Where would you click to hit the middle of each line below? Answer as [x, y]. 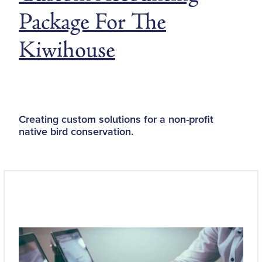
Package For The [92, 22]
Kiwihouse [67, 50]
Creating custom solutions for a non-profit [116, 119]
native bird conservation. [76, 131]
